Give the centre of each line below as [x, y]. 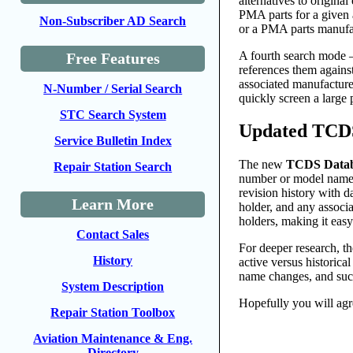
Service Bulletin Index [113, 141]
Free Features [113, 58]
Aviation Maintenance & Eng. [113, 338]
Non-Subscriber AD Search [113, 21]
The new [263, 165]
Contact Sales [113, 234]
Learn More [113, 204]
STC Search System [113, 115]
